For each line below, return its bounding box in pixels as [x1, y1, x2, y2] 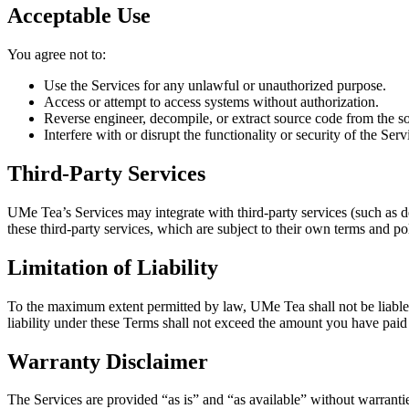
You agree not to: [7, 47, 106, 62]
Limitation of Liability [7, 255, 218, 279]
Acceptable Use [7, 4, 151, 28]
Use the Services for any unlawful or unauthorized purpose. [44, 78, 386, 93]
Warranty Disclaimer [7, 349, 208, 373]
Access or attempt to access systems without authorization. [44, 94, 379, 110]
